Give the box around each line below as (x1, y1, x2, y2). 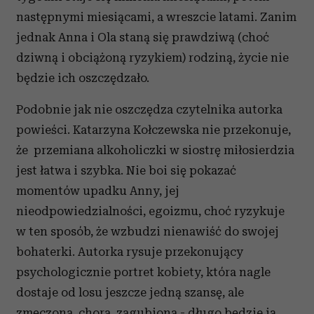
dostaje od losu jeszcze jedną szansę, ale (16, 285, 244, 299)
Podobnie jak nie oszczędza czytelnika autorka (16, 102, 282, 116)
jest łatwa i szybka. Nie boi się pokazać (16, 163, 236, 177)
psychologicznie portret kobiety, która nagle (16, 265, 271, 279)
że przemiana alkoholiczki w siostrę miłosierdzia (16, 143, 294, 157)
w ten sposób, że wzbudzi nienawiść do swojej (16, 224, 279, 238)
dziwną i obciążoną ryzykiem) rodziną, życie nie (16, 50, 289, 64)
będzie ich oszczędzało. (16, 71, 149, 85)
